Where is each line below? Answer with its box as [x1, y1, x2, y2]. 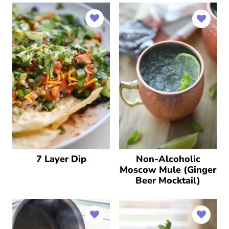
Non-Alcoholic [135, 152, 200, 165]
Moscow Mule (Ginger [120, 163, 216, 176]
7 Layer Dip [36, 152, 86, 165]
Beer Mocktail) [135, 174, 200, 187]
